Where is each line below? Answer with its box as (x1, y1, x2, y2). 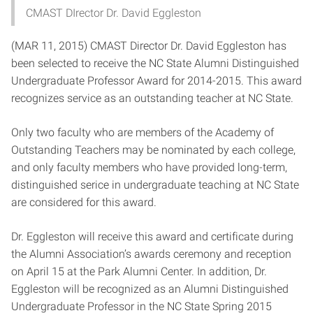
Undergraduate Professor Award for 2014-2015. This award (11, 73, 302, 87)
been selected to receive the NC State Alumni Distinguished (11, 56, 299, 70)
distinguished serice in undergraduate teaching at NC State (11, 177, 299, 191)
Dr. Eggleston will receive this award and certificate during (11, 229, 293, 243)
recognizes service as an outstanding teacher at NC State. (11, 91, 293, 105)
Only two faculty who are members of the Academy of (11, 125, 274, 139)
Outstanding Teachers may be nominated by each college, (11, 143, 296, 156)
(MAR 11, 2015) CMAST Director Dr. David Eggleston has (11, 38, 286, 52)
